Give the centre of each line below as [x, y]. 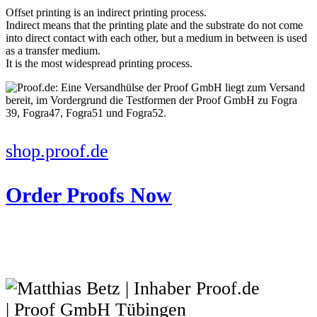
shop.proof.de [57, 151]
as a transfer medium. [53, 50]
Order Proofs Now [89, 195]
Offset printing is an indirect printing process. [106, 12]
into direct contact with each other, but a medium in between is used [156, 38]
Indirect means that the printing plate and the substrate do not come [154, 25]
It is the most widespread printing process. [99, 63]
